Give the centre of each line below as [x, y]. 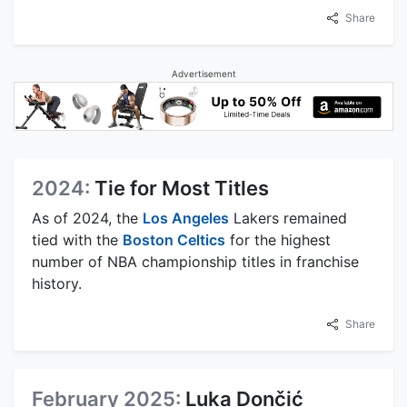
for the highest [278, 239]
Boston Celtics [174, 239]
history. [57, 283]
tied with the [77, 239]
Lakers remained [288, 218]
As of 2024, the [87, 218]
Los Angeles [186, 218]
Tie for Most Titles [182, 188]
